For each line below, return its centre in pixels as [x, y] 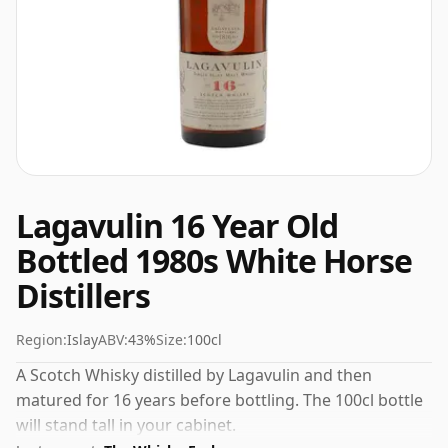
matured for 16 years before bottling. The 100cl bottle [219, 400]
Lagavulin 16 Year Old [177, 225]
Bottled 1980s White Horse [214, 260]
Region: [41, 339]
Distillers [83, 295]
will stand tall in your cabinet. [126, 425]
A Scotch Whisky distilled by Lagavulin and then [194, 375]
